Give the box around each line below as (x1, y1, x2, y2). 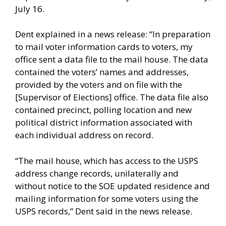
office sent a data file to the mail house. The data (15, 53, 208, 66)
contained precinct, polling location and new (15, 104, 192, 116)
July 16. (15, 3, 44, 15)
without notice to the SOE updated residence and (15, 180, 210, 192)
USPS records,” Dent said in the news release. (15, 205, 192, 217)
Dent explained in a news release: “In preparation (15, 28, 210, 40)
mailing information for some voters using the (15, 192, 198, 204)
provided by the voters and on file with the (15, 79, 182, 91)
